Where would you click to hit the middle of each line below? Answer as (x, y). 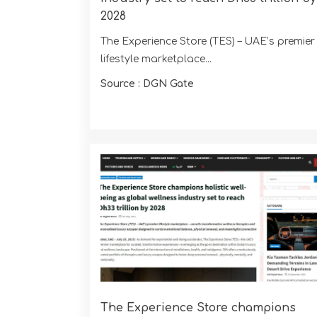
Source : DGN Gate (147, 83)
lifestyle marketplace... (156, 59)
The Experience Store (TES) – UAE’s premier (208, 41)
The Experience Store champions (198, 308)
